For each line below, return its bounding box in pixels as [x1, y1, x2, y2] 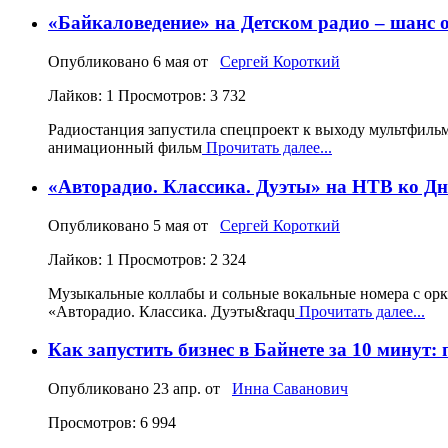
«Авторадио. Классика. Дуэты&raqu [48, 302, 295, 320]
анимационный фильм [48, 139, 202, 157]
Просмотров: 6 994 [48, 413, 176, 431]
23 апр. [153, 379, 201, 397]
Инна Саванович [232, 379, 348, 397]
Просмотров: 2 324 [118, 250, 246, 268]
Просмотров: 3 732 [118, 87, 246, 105]
